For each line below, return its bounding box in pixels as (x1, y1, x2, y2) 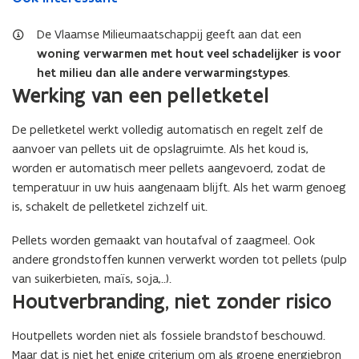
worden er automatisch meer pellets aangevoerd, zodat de (12, 160, 325, 175)
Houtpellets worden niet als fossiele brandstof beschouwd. (12, 328, 325, 343)
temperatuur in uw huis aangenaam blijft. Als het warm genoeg (12, 179, 346, 195)
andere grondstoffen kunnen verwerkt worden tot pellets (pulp (12, 252, 347, 267)
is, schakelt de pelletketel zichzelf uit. (12, 199, 208, 214)
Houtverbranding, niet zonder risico (12, 288, 332, 314)
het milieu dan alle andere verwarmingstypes (37, 65, 288, 81)
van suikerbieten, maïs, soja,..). (12, 271, 171, 286)
